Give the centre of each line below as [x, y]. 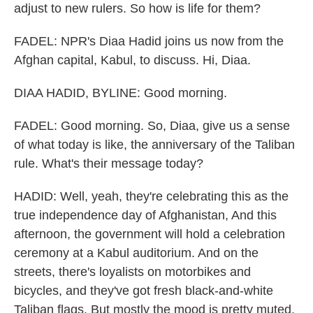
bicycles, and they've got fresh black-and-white [144, 291]
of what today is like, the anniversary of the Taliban [154, 145]
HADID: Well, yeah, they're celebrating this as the [151, 196]
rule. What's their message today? [109, 163]
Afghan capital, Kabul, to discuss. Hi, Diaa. [132, 60]
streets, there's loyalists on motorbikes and [132, 272]
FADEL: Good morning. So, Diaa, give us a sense [152, 126]
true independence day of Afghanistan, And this [145, 215]
